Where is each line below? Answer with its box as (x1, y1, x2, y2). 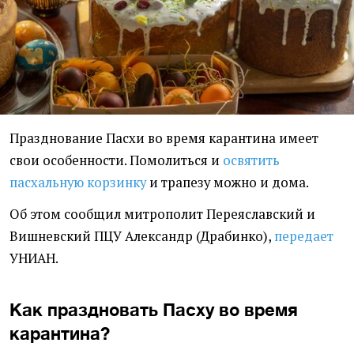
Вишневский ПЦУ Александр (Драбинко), (9, 228, 274, 246)
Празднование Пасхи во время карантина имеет (9, 130, 318, 148)
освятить (223, 152, 280, 170)
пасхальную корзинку (9, 174, 146, 192)
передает (274, 228, 333, 246)
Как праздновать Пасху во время (9, 299, 298, 321)
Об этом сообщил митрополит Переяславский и (9, 205, 315, 224)
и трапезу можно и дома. (146, 174, 309, 192)
